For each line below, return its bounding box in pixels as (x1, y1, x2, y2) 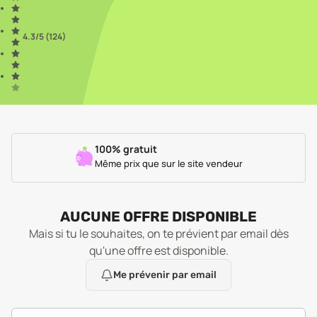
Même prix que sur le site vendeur (94, 157, 243, 170)
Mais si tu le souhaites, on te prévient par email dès (28, 226, 289, 241)
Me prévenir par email (113, 269, 217, 281)
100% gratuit (94, 142, 157, 156)
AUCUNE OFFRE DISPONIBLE (60, 208, 257, 225)
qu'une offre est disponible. (88, 243, 229, 258)
